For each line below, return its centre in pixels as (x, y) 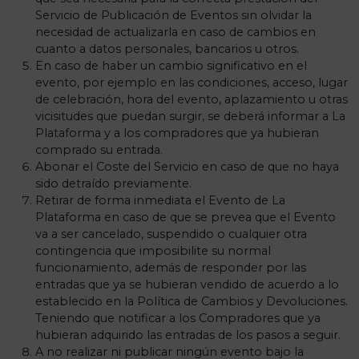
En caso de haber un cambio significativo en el (171, 66)
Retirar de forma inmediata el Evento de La (160, 200)
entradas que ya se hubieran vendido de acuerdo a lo (187, 284)
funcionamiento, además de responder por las (171, 268)
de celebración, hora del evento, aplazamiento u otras (192, 99)
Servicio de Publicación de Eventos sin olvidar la (173, 15)
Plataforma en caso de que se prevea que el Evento (186, 217)
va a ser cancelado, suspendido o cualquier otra (171, 234)
